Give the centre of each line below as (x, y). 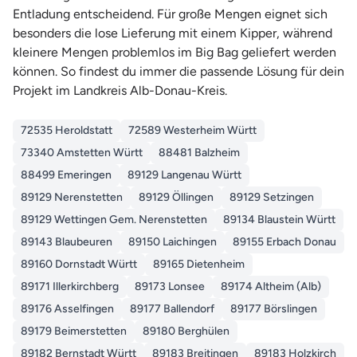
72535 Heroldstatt (67, 130)
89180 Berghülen (186, 331)
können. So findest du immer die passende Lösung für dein (178, 71)
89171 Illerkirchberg (70, 286)
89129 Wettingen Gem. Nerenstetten (114, 219)
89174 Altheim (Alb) (271, 286)
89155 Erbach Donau (284, 241)
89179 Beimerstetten (74, 331)
